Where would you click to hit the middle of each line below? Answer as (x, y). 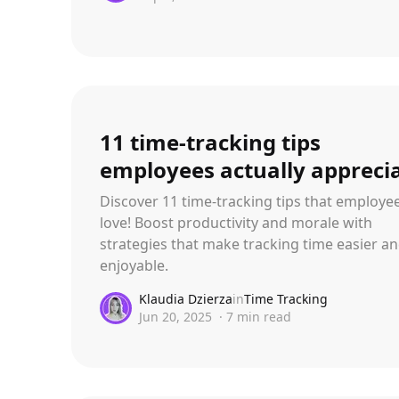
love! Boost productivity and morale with (236, 222)
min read (262, 316)
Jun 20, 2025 (175, 316)
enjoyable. (134, 265)
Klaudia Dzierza (186, 298)
